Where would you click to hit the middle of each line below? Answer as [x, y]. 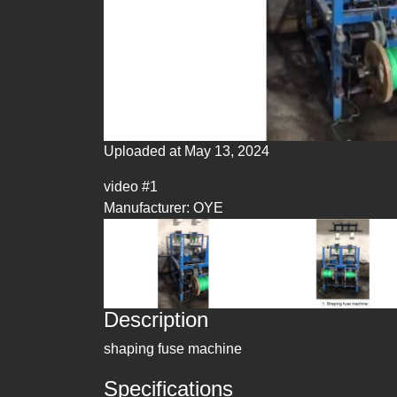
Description [156, 320]
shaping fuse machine [173, 349]
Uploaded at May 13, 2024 [187, 151]
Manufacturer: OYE [163, 207]
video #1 [131, 186]
